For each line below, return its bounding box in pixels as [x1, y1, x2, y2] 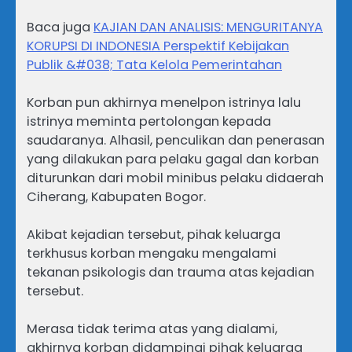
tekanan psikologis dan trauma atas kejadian [27, 263, 314, 282]
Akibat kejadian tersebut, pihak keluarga [27, 225, 280, 244]
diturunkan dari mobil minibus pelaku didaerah [27, 169, 324, 188]
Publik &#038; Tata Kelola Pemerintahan [27, 56, 282, 75]
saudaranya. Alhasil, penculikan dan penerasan [27, 131, 324, 150]
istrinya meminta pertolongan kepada [27, 112, 271, 131]
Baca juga [27, 18, 93, 37]
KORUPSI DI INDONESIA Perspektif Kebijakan [27, 37, 289, 56]
